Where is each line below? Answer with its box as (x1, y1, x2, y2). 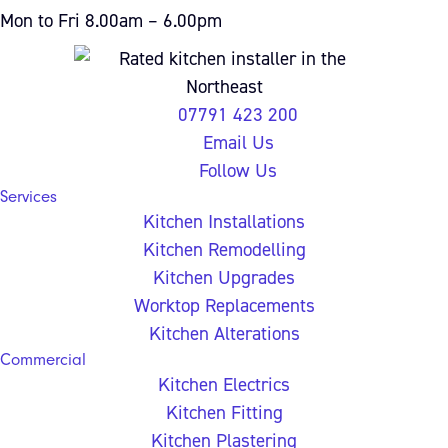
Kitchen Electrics (158, 372, 290, 397)
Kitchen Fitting (165, 400, 283, 425)
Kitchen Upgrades (153, 265, 295, 290)
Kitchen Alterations (148, 321, 300, 346)
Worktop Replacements (133, 293, 315, 318)
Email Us (202, 130, 274, 155)
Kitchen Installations (143, 209, 305, 234)
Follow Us (199, 158, 278, 183)
